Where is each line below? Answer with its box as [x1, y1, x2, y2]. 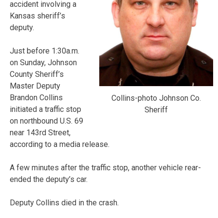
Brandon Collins [10, 92, 63, 102]
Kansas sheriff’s [10, 11, 65, 20]
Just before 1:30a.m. [10, 46, 79, 55]
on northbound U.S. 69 [10, 116, 83, 126]
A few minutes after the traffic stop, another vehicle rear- [10, 163, 201, 172]
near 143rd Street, [10, 127, 71, 137]
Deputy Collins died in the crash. [10, 198, 119, 207]
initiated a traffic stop [10, 104, 81, 114]
